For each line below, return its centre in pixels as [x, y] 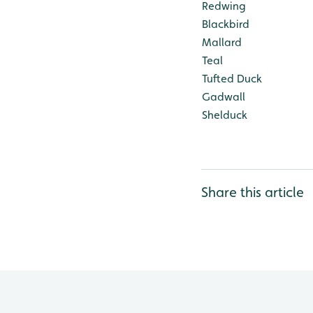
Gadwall [224, 97]
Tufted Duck [232, 79]
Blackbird [226, 24]
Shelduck [225, 115]
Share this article [253, 192]
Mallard [222, 43]
